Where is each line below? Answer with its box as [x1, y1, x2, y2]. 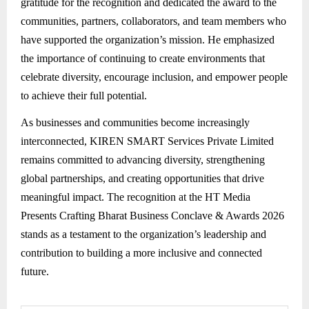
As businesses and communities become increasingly [21, 117, 250, 128]
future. [21, 266, 49, 277]
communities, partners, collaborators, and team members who [21, 14, 286, 27]
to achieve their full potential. [21, 89, 147, 101]
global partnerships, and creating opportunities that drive [21, 172, 264, 184]
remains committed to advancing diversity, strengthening [21, 154, 265, 166]
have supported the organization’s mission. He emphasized [21, 33, 275, 46]
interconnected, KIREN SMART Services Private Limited [21, 135, 274, 147]
